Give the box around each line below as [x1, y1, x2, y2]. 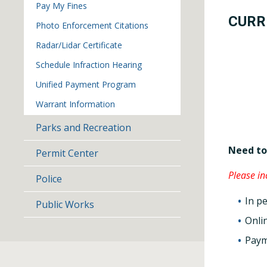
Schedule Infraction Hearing [36, 59, 142, 70]
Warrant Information [36, 98, 115, 110]
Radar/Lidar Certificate [36, 39, 122, 51]
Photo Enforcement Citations [36, 20, 148, 31]
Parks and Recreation [36, 121, 131, 134]
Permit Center [36, 147, 98, 160]
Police [36, 172, 62, 185]
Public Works [36, 198, 94, 211]
